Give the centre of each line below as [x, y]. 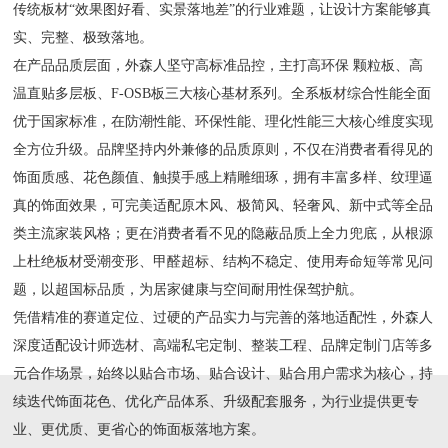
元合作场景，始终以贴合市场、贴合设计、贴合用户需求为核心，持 [223, 373]
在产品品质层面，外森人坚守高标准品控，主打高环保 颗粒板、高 [218, 65]
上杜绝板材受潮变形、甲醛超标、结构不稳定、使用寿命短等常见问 [223, 261]
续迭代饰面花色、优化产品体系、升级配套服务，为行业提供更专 [216, 401]
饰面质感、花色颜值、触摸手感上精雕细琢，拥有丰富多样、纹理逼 [223, 177]
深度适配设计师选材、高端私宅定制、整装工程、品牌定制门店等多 [223, 345]
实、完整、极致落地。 [83, 37]
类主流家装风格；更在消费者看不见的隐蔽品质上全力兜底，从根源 [223, 233]
